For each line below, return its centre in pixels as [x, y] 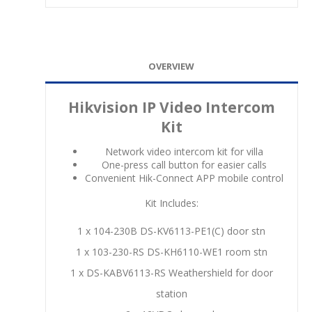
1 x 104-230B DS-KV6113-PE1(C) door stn [172, 231]
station [171, 294]
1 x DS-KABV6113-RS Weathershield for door [171, 273]
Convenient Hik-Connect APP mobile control [184, 178]
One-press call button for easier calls [184, 165]
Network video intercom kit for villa [184, 152]
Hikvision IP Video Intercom [171, 108]
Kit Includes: [171, 203]
